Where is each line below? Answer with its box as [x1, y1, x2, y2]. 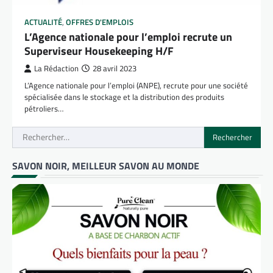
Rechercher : [12, 126, 63, 141]
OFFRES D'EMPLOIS [66, 16, 133, 28]
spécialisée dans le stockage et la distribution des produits [24, 90, 224, 103]
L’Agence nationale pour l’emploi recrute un [24, 28, 232, 45]
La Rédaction [34, 62, 79, 74]
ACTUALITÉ [24, 16, 62, 28]
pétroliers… [24, 102, 63, 115]
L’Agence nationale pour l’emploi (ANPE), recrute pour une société [24, 79, 248, 91]
